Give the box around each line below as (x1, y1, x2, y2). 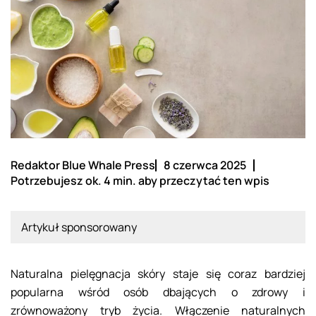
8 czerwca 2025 (164, 157, 246, 174)
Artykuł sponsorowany (21, 219, 137, 236)
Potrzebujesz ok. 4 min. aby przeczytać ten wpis (11, 173, 269, 189)
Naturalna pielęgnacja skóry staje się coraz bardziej (11, 266, 305, 282)
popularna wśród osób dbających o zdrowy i (11, 284, 305, 300)
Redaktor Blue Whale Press (11, 157, 155, 174)
